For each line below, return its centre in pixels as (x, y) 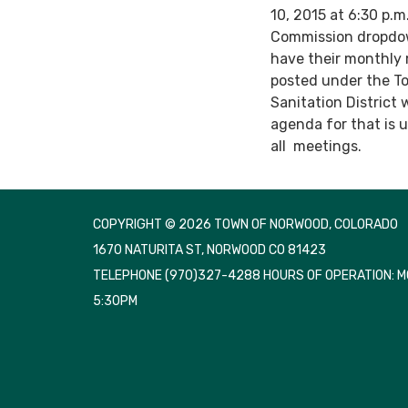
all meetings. (316, 146)
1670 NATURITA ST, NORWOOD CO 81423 (209, 250)
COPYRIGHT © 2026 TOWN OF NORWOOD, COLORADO (245, 224)
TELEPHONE (127, 275)
